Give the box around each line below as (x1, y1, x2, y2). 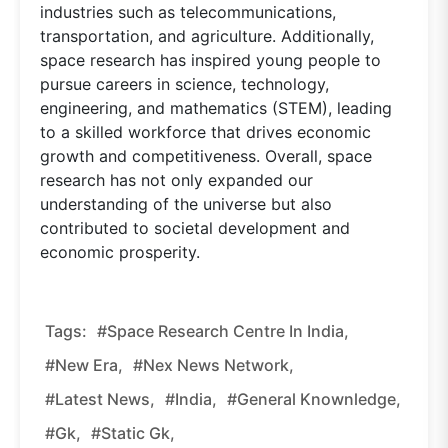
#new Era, (45, 354, 123, 375)
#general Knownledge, (227, 388, 401, 409)
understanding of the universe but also (40, 193, 332, 214)
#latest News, (45, 388, 155, 409)
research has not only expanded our (40, 169, 313, 190)
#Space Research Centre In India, (97, 320, 349, 341)
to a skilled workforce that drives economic (40, 121, 371, 142)
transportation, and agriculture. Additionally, (40, 25, 374, 46)
